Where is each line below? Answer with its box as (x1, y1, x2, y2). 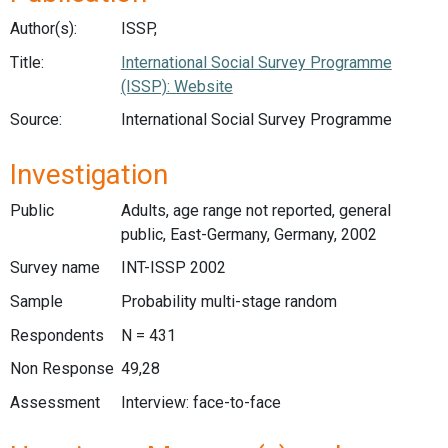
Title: (10, 52, 44, 72)
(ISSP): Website (120, 76, 233, 96)
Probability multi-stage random (120, 291, 337, 311)
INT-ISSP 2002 (120, 258, 226, 278)
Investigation (10, 157, 168, 191)
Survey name (10, 258, 100, 278)
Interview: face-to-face (120, 392, 281, 412)
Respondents (10, 325, 104, 345)
